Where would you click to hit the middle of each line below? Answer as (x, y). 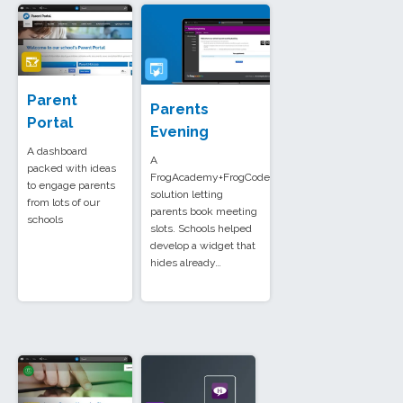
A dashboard (57, 152)
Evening (179, 132)
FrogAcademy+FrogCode (210, 178)
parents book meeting (204, 212)
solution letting (187, 195)
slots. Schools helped (201, 229)
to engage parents (71, 186)
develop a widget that (203, 246)
